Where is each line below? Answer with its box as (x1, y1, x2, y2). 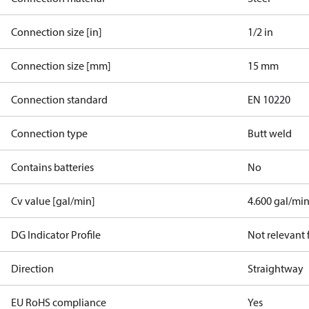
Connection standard (11, 92, 108, 106)
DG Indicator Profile (11, 228, 101, 241)
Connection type (11, 126, 88, 140)
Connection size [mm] (11, 59, 111, 72)
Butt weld (248, 126, 292, 140)
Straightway (248, 261, 304, 275)
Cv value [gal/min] (11, 194, 95, 208)
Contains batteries (11, 160, 94, 174)
